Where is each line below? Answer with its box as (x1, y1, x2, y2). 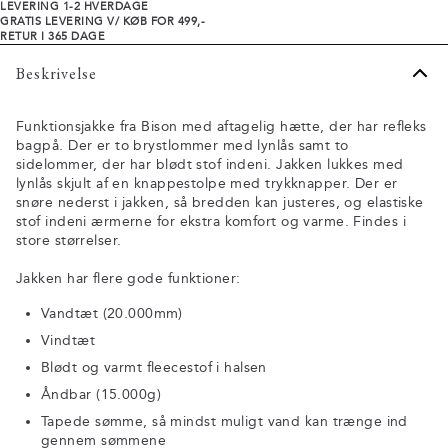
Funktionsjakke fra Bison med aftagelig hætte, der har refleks (16, 118, 427, 136)
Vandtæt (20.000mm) (41, 305, 183, 323)
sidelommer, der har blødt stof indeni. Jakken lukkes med (16, 156, 404, 174)
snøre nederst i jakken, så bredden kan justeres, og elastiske (16, 194, 424, 212)
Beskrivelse (16, 62, 97, 84)
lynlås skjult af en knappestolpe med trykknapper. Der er (16, 175, 398, 193)
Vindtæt (41, 332, 96, 350)
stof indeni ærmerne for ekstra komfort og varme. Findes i (16, 213, 406, 231)
